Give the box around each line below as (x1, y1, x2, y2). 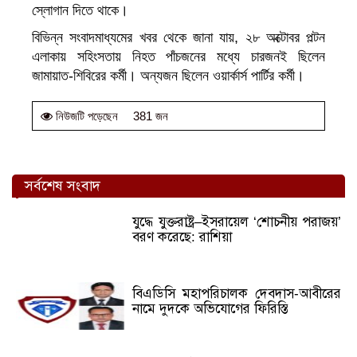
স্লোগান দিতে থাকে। (32, 2, 128, 19)
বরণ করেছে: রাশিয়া (132, 229, 233, 245)
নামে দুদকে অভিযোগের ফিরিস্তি (132, 301, 288, 317)
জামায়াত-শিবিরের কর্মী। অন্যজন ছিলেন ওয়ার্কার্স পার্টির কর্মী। (32, 68, 304, 84)
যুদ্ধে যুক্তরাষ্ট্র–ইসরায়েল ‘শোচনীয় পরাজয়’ (132, 214, 341, 230)
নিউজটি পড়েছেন (53, 110, 118, 123)
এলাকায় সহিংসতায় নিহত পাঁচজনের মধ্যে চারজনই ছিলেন (32, 49, 325, 65)
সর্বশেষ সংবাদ (25, 176, 100, 196)
